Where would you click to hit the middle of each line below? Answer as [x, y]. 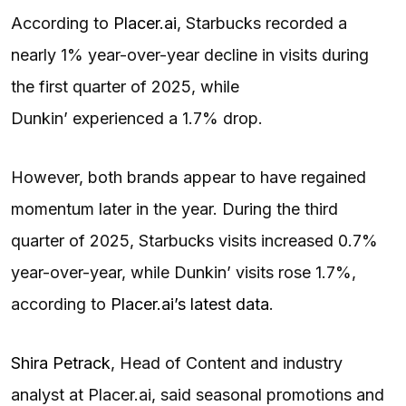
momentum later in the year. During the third [174, 208]
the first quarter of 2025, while [125, 86]
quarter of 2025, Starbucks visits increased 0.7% [194, 240]
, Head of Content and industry [227, 362]
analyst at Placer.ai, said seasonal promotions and [198, 394]
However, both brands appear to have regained [188, 177]
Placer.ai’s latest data [190, 304]
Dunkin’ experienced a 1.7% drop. [137, 118]
